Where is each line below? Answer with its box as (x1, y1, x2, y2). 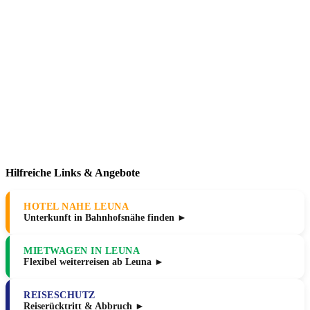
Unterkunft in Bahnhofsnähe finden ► (24, 212, 187, 224)
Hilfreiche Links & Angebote (6, 167, 140, 179)
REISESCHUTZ (24, 290, 95, 301)
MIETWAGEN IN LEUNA (24, 246, 140, 257)
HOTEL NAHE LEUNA (24, 201, 129, 212)
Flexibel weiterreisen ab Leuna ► (24, 257, 164, 268)
